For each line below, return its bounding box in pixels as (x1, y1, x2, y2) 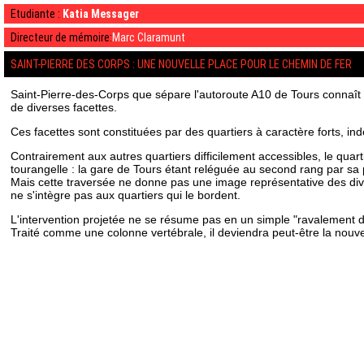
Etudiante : (11, 7, 60, 20)
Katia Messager (63, 7, 139, 20)
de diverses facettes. (11, 101, 117, 114)
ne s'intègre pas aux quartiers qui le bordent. (11, 188, 240, 201)
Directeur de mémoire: (11, 31, 112, 44)
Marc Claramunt (112, 31, 185, 44)
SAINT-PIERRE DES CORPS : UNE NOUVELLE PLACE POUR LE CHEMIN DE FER (11, 58, 352, 71)
